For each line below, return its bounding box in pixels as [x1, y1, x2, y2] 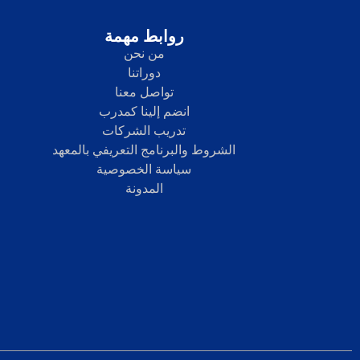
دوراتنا [127, 66, 161, 80]
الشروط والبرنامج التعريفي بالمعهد [52, 143, 236, 157]
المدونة [125, 182, 163, 195]
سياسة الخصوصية [96, 162, 192, 176]
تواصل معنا [114, 85, 174, 99]
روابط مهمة [104, 27, 184, 45]
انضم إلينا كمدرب [98, 104, 190, 118]
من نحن [123, 47, 165, 60]
